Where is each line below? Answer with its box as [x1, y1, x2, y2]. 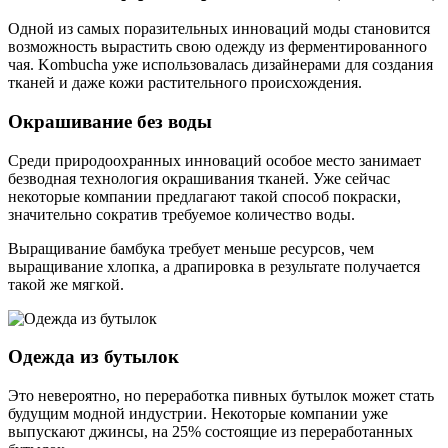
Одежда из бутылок [8, 346, 179, 368]
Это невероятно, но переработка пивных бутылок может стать [8, 387, 434, 405]
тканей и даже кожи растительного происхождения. [8, 74, 362, 92]
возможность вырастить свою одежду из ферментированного [8, 38, 427, 56]
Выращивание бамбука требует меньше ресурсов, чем [8, 239, 374, 257]
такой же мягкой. [8, 275, 124, 293]
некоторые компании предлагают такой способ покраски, [8, 187, 401, 205]
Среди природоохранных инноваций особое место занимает [8, 151, 421, 169]
